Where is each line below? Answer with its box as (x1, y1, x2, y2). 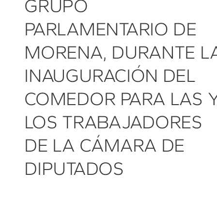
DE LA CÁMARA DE (24, 134, 185, 156)
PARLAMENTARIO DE (24, 17, 197, 40)
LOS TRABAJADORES (24, 110, 202, 133)
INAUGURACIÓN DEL (24, 64, 196, 87)
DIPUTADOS (24, 157, 124, 180)
